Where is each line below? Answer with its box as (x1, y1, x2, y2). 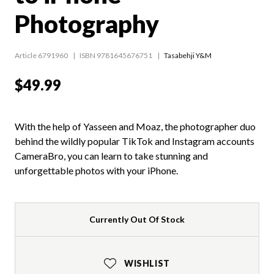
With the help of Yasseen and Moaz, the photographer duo (15, 120, 256, 132)
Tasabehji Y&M (164, 50, 212, 60)
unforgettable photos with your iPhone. (15, 164, 178, 176)
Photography (15, 9, 159, 39)
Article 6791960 (15, 50, 68, 60)
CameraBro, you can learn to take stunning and (15, 149, 208, 161)
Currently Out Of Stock (89, 213, 185, 224)
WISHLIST (124, 257, 170, 268)
